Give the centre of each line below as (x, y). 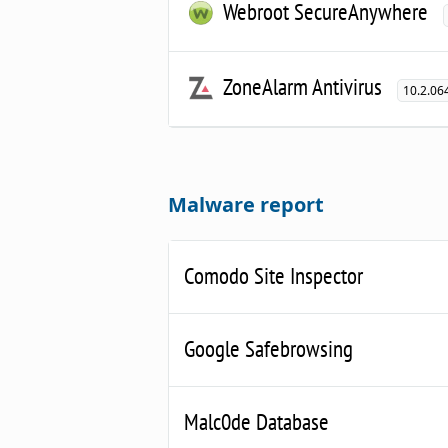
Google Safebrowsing (268, 348)
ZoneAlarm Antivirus (302, 86)
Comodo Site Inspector (273, 275)
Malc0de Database (256, 421)
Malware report (246, 204)
